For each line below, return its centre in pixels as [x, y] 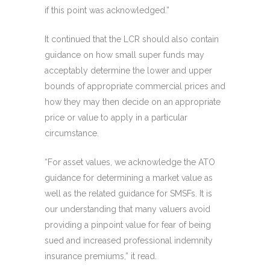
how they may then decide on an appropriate [133, 102]
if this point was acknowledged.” [107, 11]
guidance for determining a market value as [129, 178]
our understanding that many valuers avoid [127, 209]
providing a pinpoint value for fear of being [128, 225]
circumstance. [72, 133]
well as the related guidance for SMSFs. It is [128, 194]
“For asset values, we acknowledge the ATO [130, 162]
